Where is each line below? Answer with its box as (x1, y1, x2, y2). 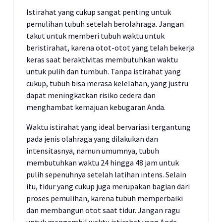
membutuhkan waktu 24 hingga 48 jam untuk (26, 158, 179, 167)
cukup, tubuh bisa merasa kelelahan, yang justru (26, 78, 188, 88)
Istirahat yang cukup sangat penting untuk (26, 7, 171, 17)
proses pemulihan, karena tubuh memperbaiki (26, 193, 183, 203)
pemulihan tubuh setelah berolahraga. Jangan (26, 19, 184, 29)
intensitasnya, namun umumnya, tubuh (26, 146, 159, 156)
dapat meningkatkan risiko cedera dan (26, 90, 156, 100)
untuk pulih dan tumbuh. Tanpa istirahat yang (26, 66, 181, 76)
